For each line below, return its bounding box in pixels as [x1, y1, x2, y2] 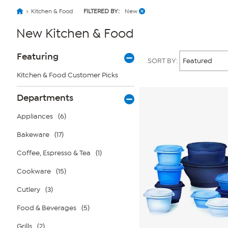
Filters [13, 58, 38, 71]
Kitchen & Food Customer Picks [17, 71, 118, 79]
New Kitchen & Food [16, 26, 134, 41]
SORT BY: [148, 56, 179, 65]
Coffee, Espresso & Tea [17, 149, 91, 157]
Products [139, 45, 176, 58]
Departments [17, 92, 73, 103]
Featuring [17, 51, 59, 62]
